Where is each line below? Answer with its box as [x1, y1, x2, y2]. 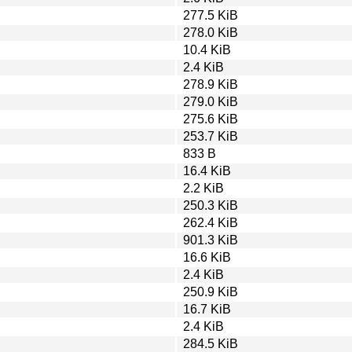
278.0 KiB [183, 25, 238, 39]
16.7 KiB [183, 302, 231, 316]
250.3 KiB [183, 198, 238, 212]
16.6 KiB [183, 250, 231, 264]
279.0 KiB [183, 94, 238, 108]
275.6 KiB [183, 112, 238, 126]
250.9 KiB [183, 284, 238, 299]
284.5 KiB [183, 336, 238, 350]
